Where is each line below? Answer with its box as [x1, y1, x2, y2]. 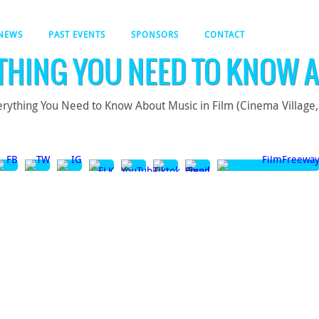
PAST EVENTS [48, 28, 105, 40]
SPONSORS [131, 28, 179, 40]
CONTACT [204, 28, 245, 40]
